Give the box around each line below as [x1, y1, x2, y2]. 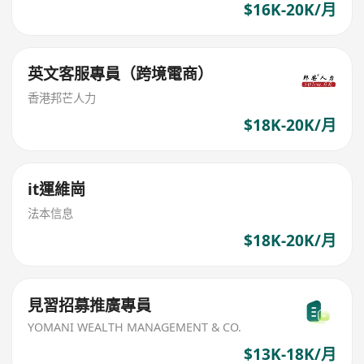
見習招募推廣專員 [28, 294, 152, 316]
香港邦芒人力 [28, 90, 97, 106]
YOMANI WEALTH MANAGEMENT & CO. [28, 319, 242, 336]
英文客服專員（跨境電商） [28, 63, 214, 85]
